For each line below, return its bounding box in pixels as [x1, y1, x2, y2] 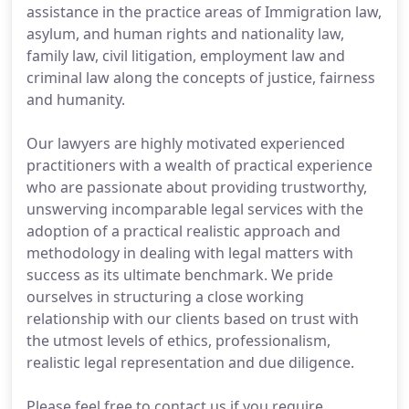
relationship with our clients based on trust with [26, 309, 359, 329]
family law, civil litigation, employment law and [26, 46, 345, 66]
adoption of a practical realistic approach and [26, 221, 341, 241]
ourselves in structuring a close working [26, 287, 304, 307]
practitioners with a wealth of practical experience [26, 155, 372, 175]
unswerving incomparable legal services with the [26, 199, 363, 219]
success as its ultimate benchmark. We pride [26, 265, 333, 285]
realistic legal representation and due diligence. [26, 352, 354, 372]
